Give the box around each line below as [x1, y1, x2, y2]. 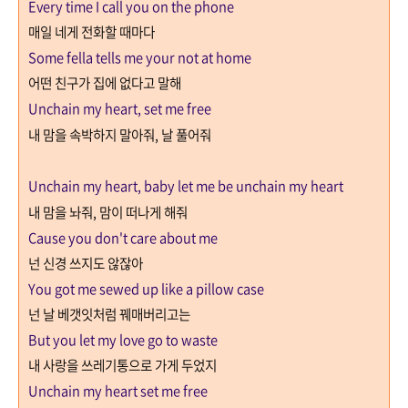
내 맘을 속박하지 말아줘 [28, 124, 155, 145]
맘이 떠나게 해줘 [99, 201, 188, 222]
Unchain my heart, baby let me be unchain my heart [28, 175, 343, 196]
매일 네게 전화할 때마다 [28, 21, 155, 42]
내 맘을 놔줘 [28, 201, 93, 222]
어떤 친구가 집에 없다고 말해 [28, 72, 181, 93]
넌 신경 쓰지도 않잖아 [28, 252, 143, 273]
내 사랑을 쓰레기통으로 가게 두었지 [28, 354, 217, 375]
